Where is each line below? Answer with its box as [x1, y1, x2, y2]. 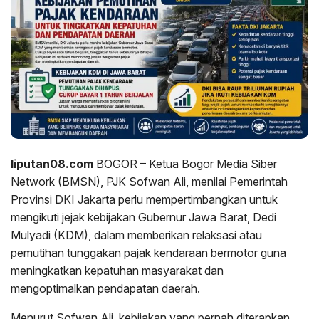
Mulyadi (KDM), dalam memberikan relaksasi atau [11, 227, 262, 242]
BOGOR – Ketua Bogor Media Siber [96, 156, 277, 171]
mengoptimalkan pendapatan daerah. [11, 281, 200, 296]
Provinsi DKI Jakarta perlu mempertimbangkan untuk [11, 192, 278, 206]
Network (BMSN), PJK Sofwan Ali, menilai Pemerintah [11, 174, 288, 189]
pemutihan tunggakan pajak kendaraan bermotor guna [11, 245, 286, 260]
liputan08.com [11, 156, 96, 171]
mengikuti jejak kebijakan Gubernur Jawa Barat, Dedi [11, 209, 276, 224]
